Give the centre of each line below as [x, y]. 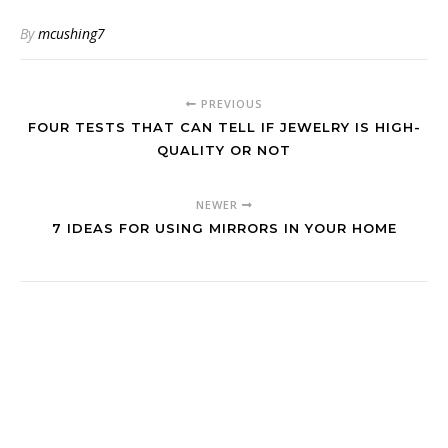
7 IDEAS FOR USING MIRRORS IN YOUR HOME [224, 227]
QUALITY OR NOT [224, 149]
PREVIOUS [229, 103]
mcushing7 [71, 33]
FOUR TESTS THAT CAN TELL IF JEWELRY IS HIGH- [224, 126]
